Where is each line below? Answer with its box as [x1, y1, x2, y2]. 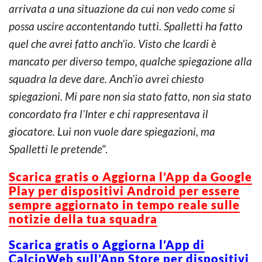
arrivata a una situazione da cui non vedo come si [9, 1, 235, 15]
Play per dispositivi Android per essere [9, 183, 240, 198]
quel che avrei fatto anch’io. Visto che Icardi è [9, 36, 216, 50]
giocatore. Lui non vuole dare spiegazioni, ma [9, 124, 215, 138]
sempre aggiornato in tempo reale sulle [9, 197, 240, 212]
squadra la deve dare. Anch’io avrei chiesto [9, 71, 204, 85]
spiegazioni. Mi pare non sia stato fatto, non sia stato [9, 89, 251, 103]
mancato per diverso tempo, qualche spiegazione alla [9, 54, 252, 68]
